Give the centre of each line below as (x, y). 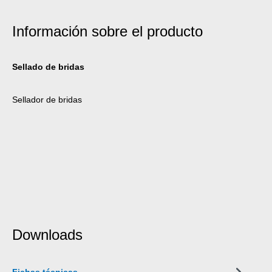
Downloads (47, 234)
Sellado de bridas (48, 66)
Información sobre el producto (107, 31)
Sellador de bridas (47, 99)
